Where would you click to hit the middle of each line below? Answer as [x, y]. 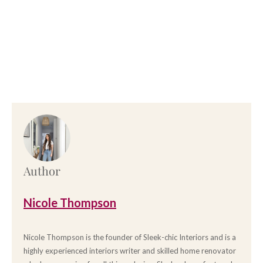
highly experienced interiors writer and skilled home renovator [130, 251]
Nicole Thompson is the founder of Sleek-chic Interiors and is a [130, 237]
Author [42, 171]
